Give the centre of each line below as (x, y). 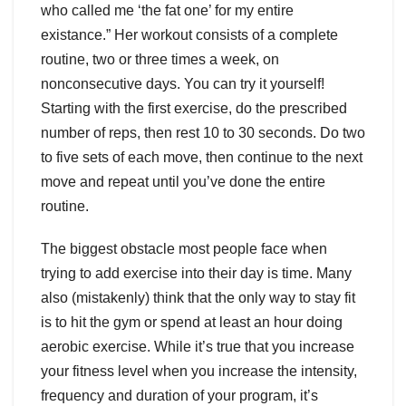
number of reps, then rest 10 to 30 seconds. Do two (203, 133)
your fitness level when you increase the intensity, (199, 372)
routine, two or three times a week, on (160, 60)
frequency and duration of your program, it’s (179, 396)
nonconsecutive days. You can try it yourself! (183, 84)
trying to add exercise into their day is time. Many (196, 274)
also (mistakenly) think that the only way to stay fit (198, 298)
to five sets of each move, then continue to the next (202, 158)
